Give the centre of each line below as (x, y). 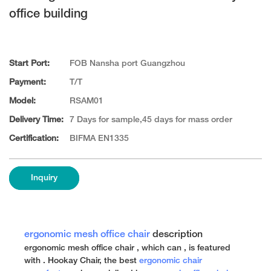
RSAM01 (87, 102)
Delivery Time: (36, 120)
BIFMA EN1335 (99, 139)
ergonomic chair (171, 261)
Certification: (34, 139)
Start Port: (29, 64)
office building (48, 15)
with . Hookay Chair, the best (82, 261)
